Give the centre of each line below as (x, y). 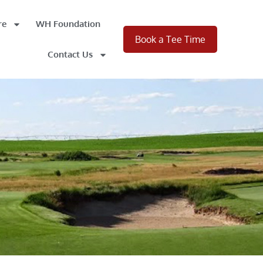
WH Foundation (68, 24)
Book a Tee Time (170, 39)
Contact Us (70, 54)
